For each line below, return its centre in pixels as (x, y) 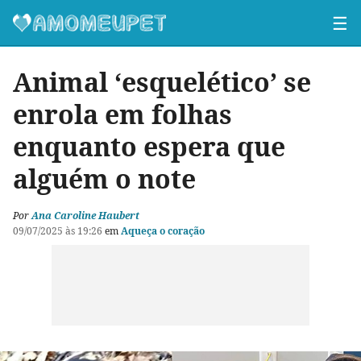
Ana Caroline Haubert (85, 216)
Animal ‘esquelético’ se (162, 82)
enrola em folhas (122, 114)
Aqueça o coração (163, 231)
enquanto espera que (149, 146)
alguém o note (104, 178)
